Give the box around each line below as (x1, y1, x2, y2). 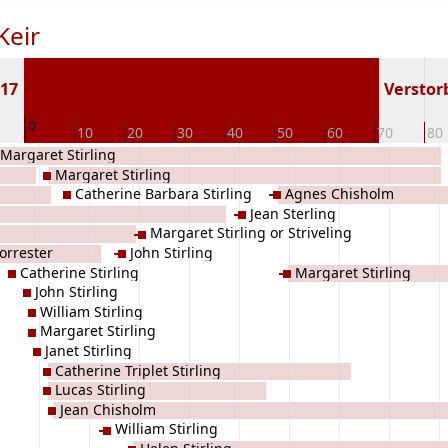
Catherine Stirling (20, 262, 139, 282)
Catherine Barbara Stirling (75, 184, 252, 204)
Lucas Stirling (55, 380, 146, 400)
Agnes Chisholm (285, 184, 394, 204)
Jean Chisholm (60, 399, 156, 419)
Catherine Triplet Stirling (55, 360, 221, 380)
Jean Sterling (250, 203, 336, 223)
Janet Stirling (45, 340, 132, 360)
